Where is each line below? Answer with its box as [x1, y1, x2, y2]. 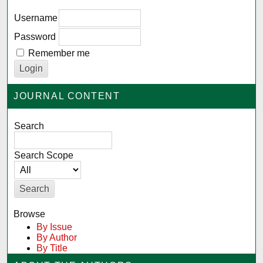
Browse [14, 208, 46, 219]
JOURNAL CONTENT [14, 90, 120, 101]
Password [14, 31, 56, 42]
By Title [36, 242, 68, 253]
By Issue [36, 221, 73, 232]
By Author [36, 232, 77, 242]
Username [14, 12, 58, 23]
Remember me [28, 48, 90, 58]
